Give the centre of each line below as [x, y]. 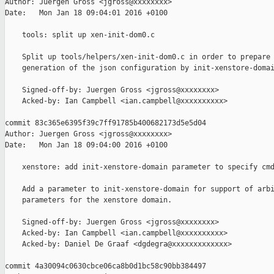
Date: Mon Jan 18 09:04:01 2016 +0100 [86, 13]
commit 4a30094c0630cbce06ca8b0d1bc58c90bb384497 [106, 266]
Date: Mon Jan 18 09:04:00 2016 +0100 [86, 145]
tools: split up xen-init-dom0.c [80, 35]
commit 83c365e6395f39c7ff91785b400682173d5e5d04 [106, 123]
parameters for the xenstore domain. [88, 200]
